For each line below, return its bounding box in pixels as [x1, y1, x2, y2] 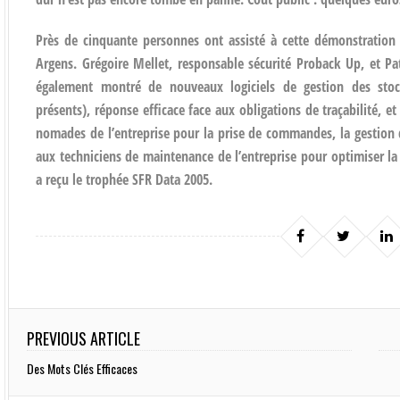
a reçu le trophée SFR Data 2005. [36, 169, 213, 189]
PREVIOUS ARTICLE [27, 326, 141, 350]
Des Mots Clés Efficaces [27, 358, 138, 378]
